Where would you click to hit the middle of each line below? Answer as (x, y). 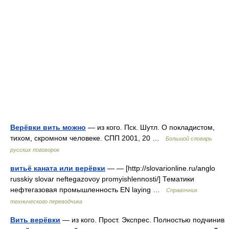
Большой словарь (189, 139)
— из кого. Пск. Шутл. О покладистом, (150, 127)
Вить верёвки (35, 220)
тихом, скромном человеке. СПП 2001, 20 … (88, 138)
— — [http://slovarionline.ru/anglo (160, 168)
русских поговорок (35, 150)
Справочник (182, 190)
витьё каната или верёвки (58, 168)
